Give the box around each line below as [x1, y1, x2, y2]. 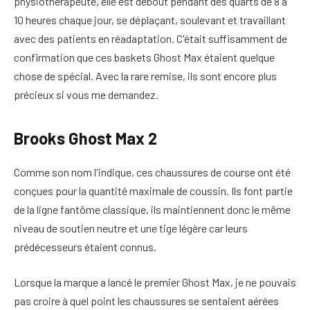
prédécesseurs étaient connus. [14, 239, 156, 253]
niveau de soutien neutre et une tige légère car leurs [14, 221, 248, 235]
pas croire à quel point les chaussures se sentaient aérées [14, 294, 279, 308]
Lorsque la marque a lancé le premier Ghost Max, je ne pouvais [14, 275, 296, 289]
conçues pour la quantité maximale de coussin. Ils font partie [14, 183, 293, 197]
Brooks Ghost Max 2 [14, 127, 157, 148]
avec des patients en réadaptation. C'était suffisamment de [14, 31, 287, 45]
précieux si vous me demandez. [14, 87, 158, 101]
